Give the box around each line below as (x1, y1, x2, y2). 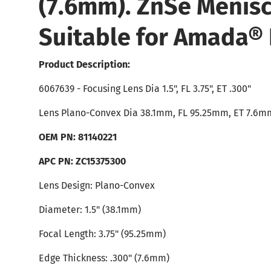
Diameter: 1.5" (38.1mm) (39, 204, 141, 216)
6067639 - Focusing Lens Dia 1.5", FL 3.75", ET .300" (39, 83, 251, 95)
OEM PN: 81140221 (39, 131, 117, 143)
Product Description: (39, 59, 130, 71)
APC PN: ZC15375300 (39, 155, 126, 168)
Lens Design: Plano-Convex (39, 180, 155, 192)
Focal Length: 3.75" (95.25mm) (39, 228, 166, 240)
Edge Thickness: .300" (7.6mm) (39, 252, 169, 264)
